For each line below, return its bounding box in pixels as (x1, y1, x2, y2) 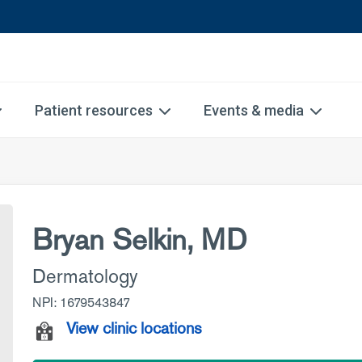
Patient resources (35, 102, 153, 119)
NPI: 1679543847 (32, 294, 130, 311)
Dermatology (32, 263, 137, 288)
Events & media (204, 102, 304, 119)
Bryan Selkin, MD (32, 221, 246, 259)
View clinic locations (66, 318, 202, 339)
